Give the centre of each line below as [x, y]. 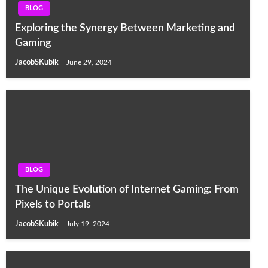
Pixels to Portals [53, 205]
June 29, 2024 [89, 63]
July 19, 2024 [88, 224]
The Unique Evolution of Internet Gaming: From [127, 190]
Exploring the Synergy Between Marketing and [125, 28]
